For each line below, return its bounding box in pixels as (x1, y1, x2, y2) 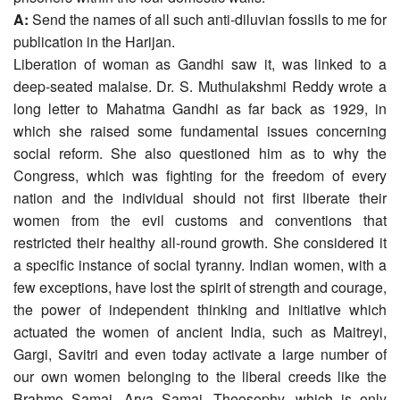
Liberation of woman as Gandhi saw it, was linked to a (13, 53, 387, 74)
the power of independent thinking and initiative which (13, 298, 387, 320)
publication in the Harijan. (13, 30, 175, 52)
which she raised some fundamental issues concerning (13, 120, 387, 141)
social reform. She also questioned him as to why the (13, 142, 387, 163)
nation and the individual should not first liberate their (13, 187, 387, 208)
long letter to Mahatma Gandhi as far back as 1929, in (13, 97, 387, 119)
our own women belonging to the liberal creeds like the (13, 365, 387, 387)
